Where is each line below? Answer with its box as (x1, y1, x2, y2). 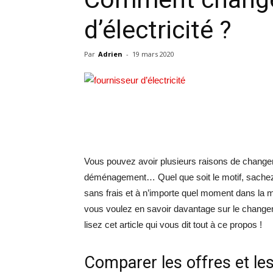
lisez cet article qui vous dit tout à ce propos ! (84, 219, 262, 230)
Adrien (98, 49, 122, 58)
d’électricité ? (84, 15, 232, 44)
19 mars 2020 (132, 49, 174, 58)
